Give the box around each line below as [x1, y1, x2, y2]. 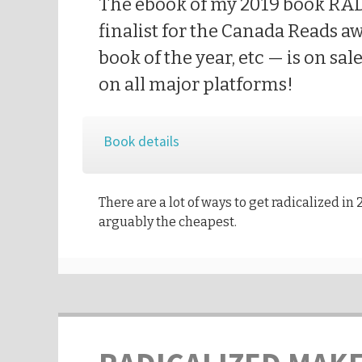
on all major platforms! [99, 74, 293, 96]
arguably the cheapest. [99, 214, 237, 230]
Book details [103, 132, 180, 150]
